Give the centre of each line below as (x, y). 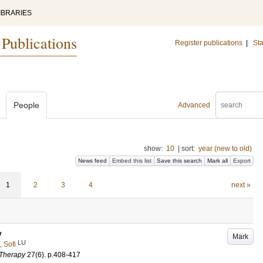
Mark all (218, 161)
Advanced (194, 105)
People (26, 105)
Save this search (179, 161)
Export (242, 161)
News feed (92, 161)
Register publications (209, 43)
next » (241, 185)
